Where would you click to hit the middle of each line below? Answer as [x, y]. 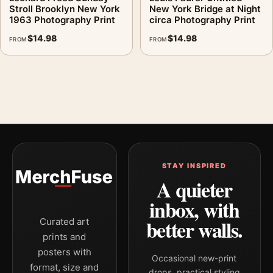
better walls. [194, 230]
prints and [65, 237]
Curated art [65, 222]
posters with [64, 252]
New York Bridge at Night [205, 9]
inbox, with [194, 210]
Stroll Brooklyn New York [65, 9]
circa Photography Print [202, 19]
